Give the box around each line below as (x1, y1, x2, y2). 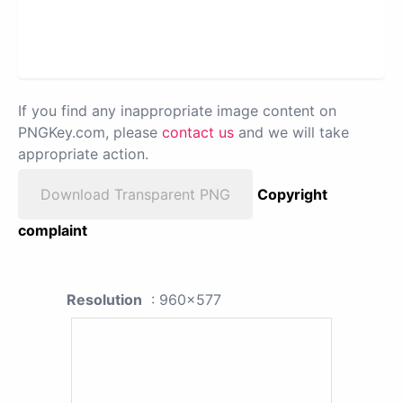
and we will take (234, 122, 349, 141)
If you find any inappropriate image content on (18, 101, 336, 120)
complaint (18, 220, 87, 239)
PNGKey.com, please (18, 122, 162, 141)
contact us (162, 122, 234, 141)
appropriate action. (18, 144, 148, 163)
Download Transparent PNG (40, 184, 230, 203)
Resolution (67, 290, 142, 309)
